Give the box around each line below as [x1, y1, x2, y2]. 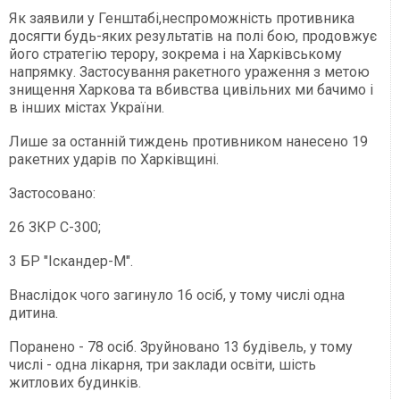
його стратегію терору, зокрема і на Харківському [9, 46, 342, 63]
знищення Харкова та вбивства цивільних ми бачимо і [9, 81, 373, 99]
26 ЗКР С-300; [9, 219, 101, 237]
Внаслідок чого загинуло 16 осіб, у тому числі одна [9, 287, 345, 304]
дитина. [9, 304, 58, 322]
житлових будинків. [9, 374, 141, 392]
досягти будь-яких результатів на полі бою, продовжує [9, 28, 377, 46]
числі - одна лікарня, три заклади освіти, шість [9, 356, 316, 374]
